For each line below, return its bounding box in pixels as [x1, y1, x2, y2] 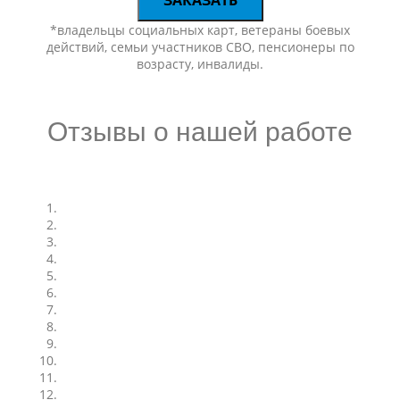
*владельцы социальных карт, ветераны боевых [50, 21, 350, 38]
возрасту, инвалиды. [137, 55, 263, 72]
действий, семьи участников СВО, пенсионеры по [46, 38, 354, 55]
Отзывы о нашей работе [47, 117, 353, 146]
